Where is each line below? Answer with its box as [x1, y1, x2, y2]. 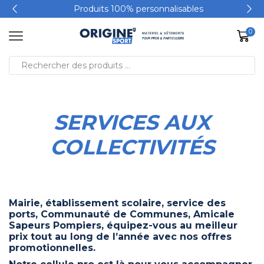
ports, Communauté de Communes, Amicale [9, 209, 235, 220]
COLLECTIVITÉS [49, 134, 214, 160]
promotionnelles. [9, 242, 95, 254]
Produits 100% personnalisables [67, 4, 197, 14]
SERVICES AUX [54, 110, 210, 135]
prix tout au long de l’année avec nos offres [9, 231, 232, 243]
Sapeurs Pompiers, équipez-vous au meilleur [9, 220, 237, 232]
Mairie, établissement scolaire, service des [9, 197, 226, 209]
